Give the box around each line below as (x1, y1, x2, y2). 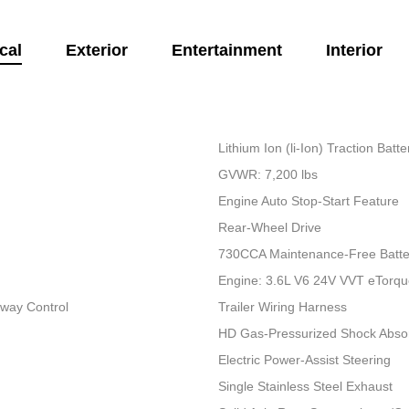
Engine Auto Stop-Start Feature (217, 194, 399, 209)
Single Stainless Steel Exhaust (217, 379, 393, 394)
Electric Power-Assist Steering (217, 352, 391, 368)
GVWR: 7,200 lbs (217, 167, 318, 183)
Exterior (65, 41, 128, 60)
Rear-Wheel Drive (217, 220, 321, 236)
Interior (325, 41, 383, 60)
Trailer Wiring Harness (217, 299, 347, 315)
